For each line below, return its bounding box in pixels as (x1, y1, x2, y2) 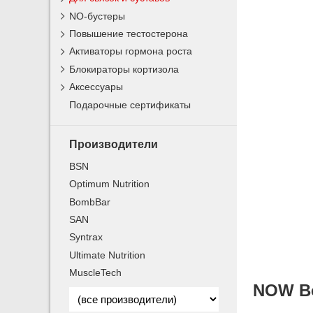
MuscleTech (69, 267, 122, 279)
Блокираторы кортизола (69, 63, 180, 75)
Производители (69, 138, 159, 150)
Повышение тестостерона (69, 28, 189, 40)
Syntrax (69, 231, 103, 243)
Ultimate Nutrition (69, 249, 146, 261)
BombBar (69, 196, 111, 208)
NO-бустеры (69, 10, 126, 22)
